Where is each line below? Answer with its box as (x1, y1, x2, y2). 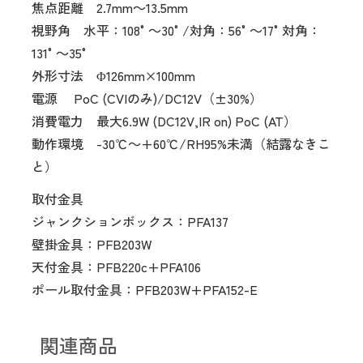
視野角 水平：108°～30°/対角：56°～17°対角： (32, 19, 321, 40)
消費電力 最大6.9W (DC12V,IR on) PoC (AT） (32, 110, 297, 130)
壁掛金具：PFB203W (32, 233, 152, 254)
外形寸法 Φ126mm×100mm (32, 65, 195, 85)
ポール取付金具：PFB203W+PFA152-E (32, 279, 258, 299)
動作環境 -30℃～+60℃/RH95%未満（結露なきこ (32, 133, 331, 153)
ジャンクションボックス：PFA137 (32, 211, 228, 231)
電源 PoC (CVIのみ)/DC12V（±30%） (32, 88, 263, 108)
